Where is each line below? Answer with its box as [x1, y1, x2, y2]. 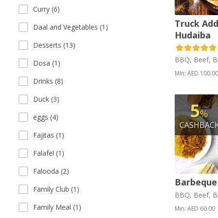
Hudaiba [174, 29, 211, 41]
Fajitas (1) [33, 130, 64, 140]
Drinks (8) [33, 76, 63, 86]
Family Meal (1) [33, 202, 81, 212]
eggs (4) [33, 112, 58, 122]
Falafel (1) [33, 148, 64, 158]
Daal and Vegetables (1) [33, 22, 108, 32]
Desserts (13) [33, 40, 75, 50]
